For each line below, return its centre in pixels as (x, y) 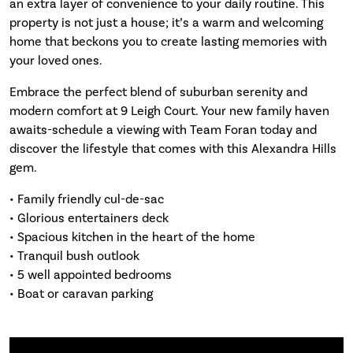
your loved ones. (56, 60)
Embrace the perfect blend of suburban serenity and (158, 91)
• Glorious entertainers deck (89, 217)
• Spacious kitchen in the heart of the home (132, 236)
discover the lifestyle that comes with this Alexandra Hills (173, 148)
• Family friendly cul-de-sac (87, 199)
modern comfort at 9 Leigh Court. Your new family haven (169, 110)
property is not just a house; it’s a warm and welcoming (166, 22)
